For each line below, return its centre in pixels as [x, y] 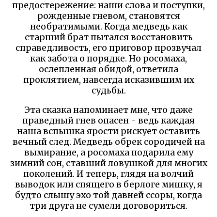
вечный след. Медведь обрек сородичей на [108, 142]
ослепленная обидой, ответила [108, 69]
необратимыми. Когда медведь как [108, 26]
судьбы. [108, 90]
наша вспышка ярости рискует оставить [108, 131]
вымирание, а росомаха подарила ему [108, 152]
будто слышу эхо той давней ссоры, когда [108, 195]
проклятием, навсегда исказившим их [108, 80]
